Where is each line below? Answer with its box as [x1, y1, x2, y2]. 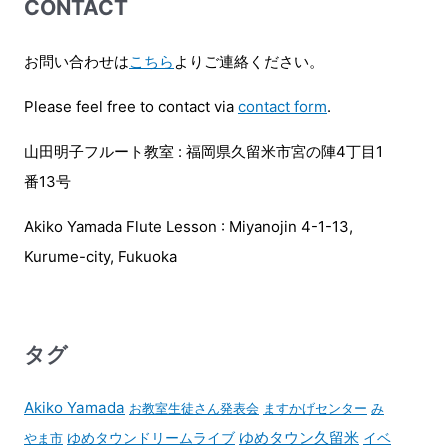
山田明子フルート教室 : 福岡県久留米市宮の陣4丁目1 [24, 141, 383, 161]
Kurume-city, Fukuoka [24, 246, 177, 266]
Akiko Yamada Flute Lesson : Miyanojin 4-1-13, [24, 216, 353, 236]
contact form [238, 96, 327, 116]
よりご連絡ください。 [174, 51, 324, 71]
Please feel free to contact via [24, 96, 238, 116]
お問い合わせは [24, 51, 129, 71]
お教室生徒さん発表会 [129, 400, 259, 417]
